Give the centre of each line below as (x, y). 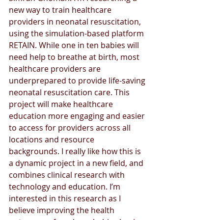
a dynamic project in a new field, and (77, 163)
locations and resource (53, 139)
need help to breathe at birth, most (75, 57)
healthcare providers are (56, 69)
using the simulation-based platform (77, 33)
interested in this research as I (66, 198)
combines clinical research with (68, 175)
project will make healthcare (62, 104)
